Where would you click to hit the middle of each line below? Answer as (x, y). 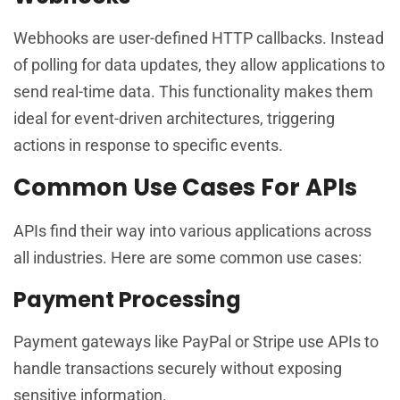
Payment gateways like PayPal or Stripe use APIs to (196, 341)
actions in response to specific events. (148, 145)
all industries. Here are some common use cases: (187, 258)
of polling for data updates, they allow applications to (199, 64)
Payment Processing (127, 299)
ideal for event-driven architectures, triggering (174, 118)
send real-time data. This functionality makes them (193, 91)
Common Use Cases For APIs (185, 188)
